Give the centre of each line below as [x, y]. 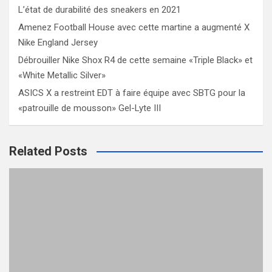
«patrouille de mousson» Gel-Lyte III [90, 108]
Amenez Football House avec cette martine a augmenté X [134, 27]
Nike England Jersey [58, 42]
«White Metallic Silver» [62, 75]
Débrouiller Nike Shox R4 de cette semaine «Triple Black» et [135, 60]
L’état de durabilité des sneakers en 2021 [100, 10]
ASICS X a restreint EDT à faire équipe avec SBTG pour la [132, 93]
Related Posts [48, 151]
